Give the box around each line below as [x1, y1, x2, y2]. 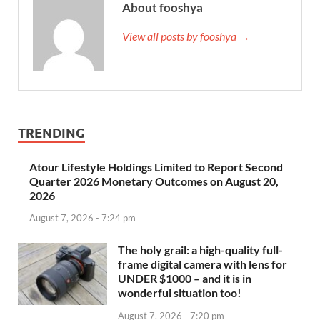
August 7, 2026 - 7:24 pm [29, 212, 136, 224]
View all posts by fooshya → [122, 29, 250, 43]
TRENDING [18, 125, 85, 141]
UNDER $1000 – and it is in [118, 271, 251, 286]
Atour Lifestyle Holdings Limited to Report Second [29, 159, 283, 174]
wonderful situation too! [118, 286, 241, 300]
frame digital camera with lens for [118, 257, 287, 271]
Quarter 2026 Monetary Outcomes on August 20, [29, 174, 279, 188]
